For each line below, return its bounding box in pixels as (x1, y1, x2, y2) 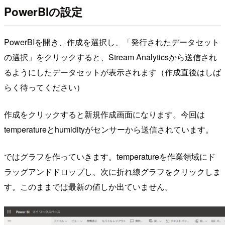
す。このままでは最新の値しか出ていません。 (4, 181, 173, 193)
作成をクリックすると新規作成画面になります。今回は (4, 108, 205, 121)
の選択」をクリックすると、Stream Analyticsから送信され (4, 51, 217, 63)
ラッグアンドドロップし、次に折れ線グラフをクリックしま (4, 166, 221, 178)
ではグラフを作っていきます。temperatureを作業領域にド (4, 151, 215, 163)
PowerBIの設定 (4, 3, 82, 20)
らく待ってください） (4, 81, 84, 93)
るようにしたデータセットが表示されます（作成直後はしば (4, 66, 221, 78)
